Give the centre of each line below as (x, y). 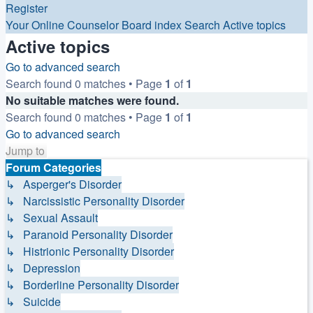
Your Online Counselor (62, 25)
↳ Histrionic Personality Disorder (90, 251)
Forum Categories (53, 167)
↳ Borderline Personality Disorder (92, 285)
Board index (152, 25)
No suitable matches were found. (92, 100)
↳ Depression (43, 268)
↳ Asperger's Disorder (64, 184)
